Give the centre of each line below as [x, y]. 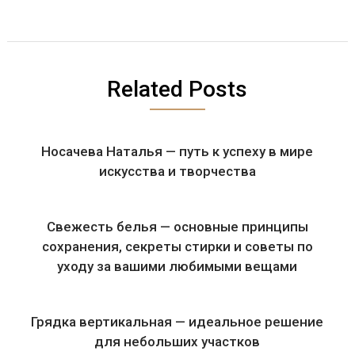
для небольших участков [177, 341]
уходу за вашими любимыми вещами [177, 266]
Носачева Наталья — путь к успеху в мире [177, 151]
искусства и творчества [177, 171]
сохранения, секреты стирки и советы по [177, 246]
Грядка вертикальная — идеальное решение [177, 321]
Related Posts [177, 89]
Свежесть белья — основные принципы [177, 226]
